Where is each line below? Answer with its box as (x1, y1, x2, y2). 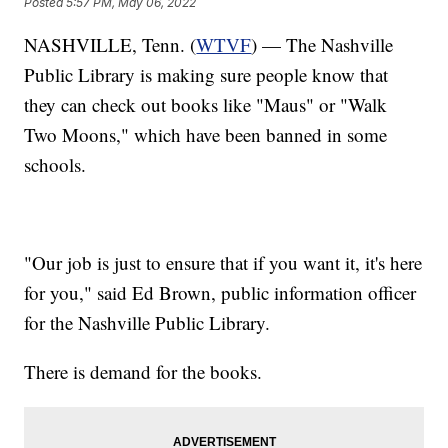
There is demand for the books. (24, 358, 263, 384)
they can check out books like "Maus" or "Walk (24, 91, 388, 117)
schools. (24, 151, 87, 177)
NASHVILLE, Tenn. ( (24, 31, 197, 57)
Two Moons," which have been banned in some (24, 121, 388, 147)
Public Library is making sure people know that (24, 61, 389, 87)
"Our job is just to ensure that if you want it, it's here (24, 249, 423, 275)
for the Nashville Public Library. (24, 309, 271, 335)
